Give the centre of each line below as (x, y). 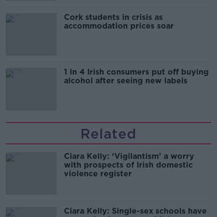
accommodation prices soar (119, 26)
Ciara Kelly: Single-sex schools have (135, 211)
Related (108, 134)
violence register (98, 174)
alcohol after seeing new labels (126, 81)
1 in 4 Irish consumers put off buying (136, 72)
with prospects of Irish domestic (128, 165)
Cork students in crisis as (113, 17)
